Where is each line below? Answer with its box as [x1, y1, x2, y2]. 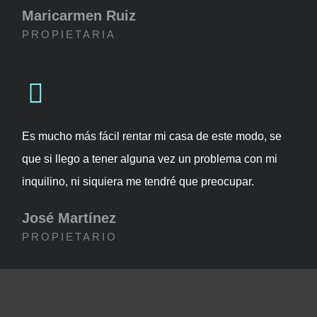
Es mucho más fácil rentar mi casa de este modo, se [22, 129, 282, 142]
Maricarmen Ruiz [22, 7, 136, 23]
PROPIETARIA [22, 28, 116, 40]
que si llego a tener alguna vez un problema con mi [22, 152, 277, 165]
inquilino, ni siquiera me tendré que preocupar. [22, 175, 254, 188]
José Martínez [22, 209, 116, 226]
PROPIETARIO [22, 230, 117, 243]
